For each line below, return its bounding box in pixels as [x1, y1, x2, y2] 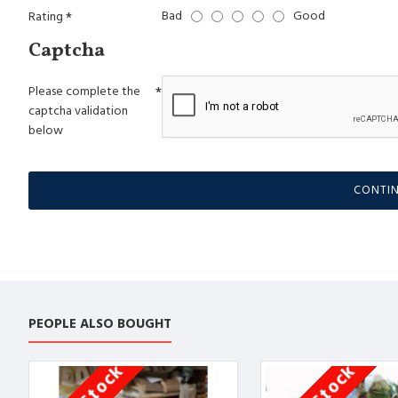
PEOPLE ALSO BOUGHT [28, 314, 171, 333]
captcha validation [28, 102, 128, 120]
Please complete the [28, 83, 140, 100]
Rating [28, 8, 63, 26]
